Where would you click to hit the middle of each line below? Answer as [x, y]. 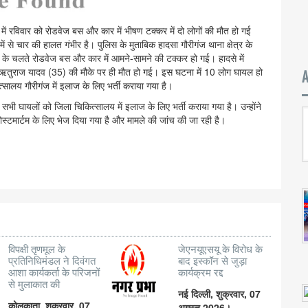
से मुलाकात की [34, 285]
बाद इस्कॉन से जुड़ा [212, 261]
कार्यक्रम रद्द [200, 273]
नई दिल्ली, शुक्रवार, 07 [219, 294]
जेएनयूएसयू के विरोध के [220, 250]
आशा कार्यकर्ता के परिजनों [54, 273]
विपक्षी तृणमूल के [37, 250]
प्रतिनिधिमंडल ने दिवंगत [52, 261]
